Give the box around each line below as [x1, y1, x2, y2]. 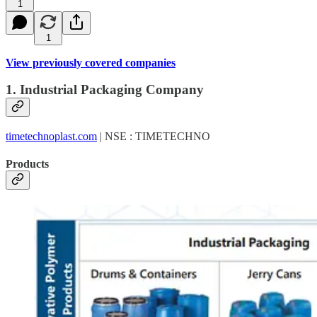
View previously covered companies [6, 56, 175, 69]
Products [6, 158, 49, 171]
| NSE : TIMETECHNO [97, 129, 210, 142]
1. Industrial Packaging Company [6, 82, 204, 98]
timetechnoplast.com [6, 129, 97, 142]
